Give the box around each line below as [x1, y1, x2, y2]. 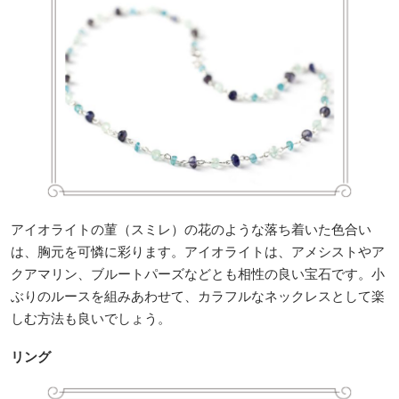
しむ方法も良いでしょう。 [11, 308, 171, 327]
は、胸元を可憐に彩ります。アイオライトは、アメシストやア [11, 241, 385, 260]
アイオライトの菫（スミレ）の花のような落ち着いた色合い [11, 219, 371, 238]
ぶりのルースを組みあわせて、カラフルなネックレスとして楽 [11, 286, 385, 305]
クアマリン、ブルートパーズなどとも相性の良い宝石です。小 [11, 264, 385, 282]
